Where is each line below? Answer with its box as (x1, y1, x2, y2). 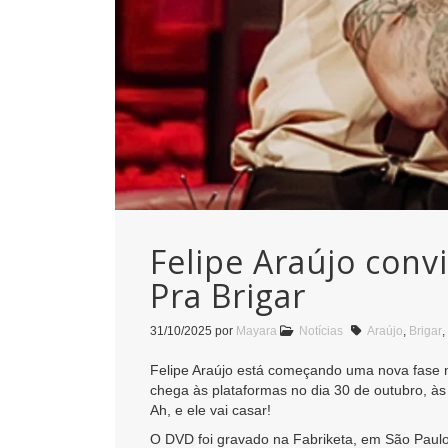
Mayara (236, 323, 277, 338)
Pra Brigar (150, 273, 306, 317)
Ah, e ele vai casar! (150, 401, 271, 418)
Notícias (299, 323, 343, 338)
